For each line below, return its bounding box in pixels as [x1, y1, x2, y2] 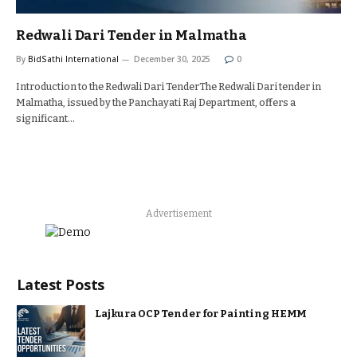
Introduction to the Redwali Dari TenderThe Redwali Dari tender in [16, 80, 321, 92]
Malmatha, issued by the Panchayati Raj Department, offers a [16, 96, 296, 108]
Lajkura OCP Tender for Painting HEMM [95, 308, 308, 320]
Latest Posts [17, 275, 104, 294]
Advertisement [146, 208, 212, 219]
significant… [16, 112, 75, 124]
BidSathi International [28, 53, 119, 65]
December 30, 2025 [134, 53, 210, 65]
